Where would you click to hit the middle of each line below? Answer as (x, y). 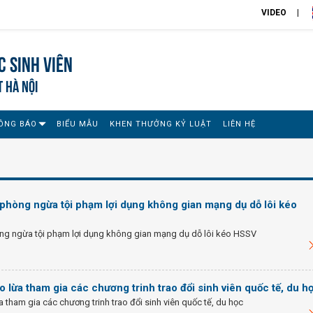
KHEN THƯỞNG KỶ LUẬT (161, 124)
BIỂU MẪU (78, 124)
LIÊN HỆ (239, 124)
